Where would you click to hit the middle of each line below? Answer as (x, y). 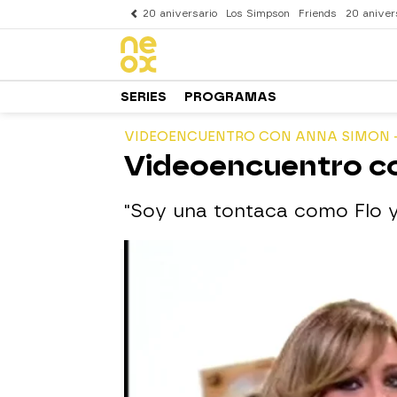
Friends (318, 14)
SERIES (144, 97)
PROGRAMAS (230, 97)
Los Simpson (258, 14)
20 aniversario (180, 14)
